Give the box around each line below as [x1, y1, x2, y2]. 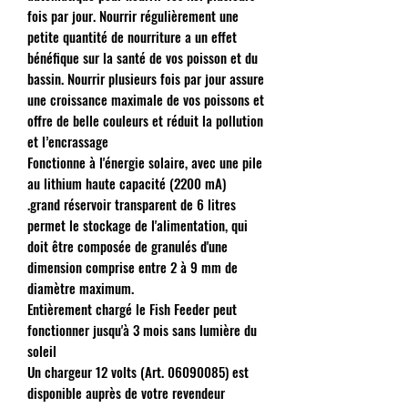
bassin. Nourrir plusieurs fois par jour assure [27, 67, 264, 88]
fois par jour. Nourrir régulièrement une [27, 5, 239, 25]
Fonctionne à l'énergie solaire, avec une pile [27, 151, 262, 172]
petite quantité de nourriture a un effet [27, 25, 237, 46]
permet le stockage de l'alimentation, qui [27, 214, 248, 235]
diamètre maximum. [27, 277, 134, 298]
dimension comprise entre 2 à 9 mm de [27, 256, 238, 277]
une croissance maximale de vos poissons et [27, 88, 264, 109]
